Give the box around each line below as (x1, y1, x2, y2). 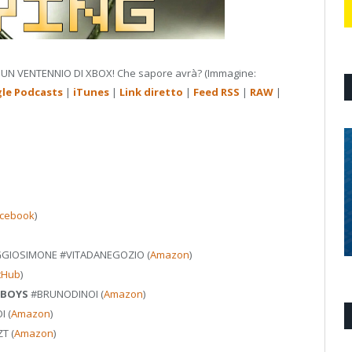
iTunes (73, 84, 109, 99)
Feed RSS (193, 84, 240, 99)
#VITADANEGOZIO (60, 247, 145, 262)
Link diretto (119, 84, 183, 99)
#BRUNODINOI (31, 286, 98, 301)
